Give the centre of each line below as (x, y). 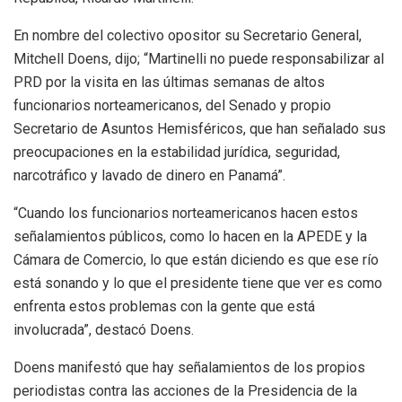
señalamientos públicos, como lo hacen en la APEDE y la (190, 237)
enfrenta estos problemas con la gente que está (164, 307)
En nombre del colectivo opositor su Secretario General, (188, 36)
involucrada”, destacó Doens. (104, 330)
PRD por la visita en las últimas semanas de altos (169, 83)
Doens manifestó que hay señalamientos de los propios (189, 368)
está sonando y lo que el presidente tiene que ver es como (198, 284)
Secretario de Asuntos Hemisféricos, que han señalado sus (200, 129)
